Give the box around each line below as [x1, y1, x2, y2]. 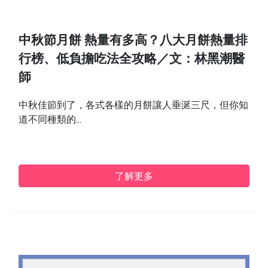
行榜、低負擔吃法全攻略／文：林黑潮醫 [19, 54, 245, 67]
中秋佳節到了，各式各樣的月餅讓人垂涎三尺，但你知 [19, 99, 249, 111]
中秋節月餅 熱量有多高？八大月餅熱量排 [19, 35, 248, 48]
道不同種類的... [19, 113, 82, 126]
